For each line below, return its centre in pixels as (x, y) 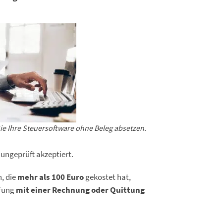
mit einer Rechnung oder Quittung (80, 190)
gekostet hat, (107, 177)
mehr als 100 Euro (51, 177)
